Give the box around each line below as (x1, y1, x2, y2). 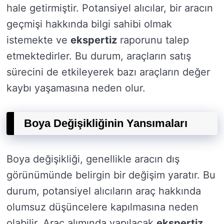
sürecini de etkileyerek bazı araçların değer (6, 66, 210, 78)
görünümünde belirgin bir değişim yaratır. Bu (6, 169, 215, 181)
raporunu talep (117, 34, 189, 46)
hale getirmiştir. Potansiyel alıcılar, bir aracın (6, 2, 213, 14)
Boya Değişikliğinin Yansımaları (24, 117, 187, 129)
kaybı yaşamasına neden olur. (6, 82, 145, 94)
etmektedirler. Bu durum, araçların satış (6, 50, 191, 62)
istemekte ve (6, 34, 70, 46)
